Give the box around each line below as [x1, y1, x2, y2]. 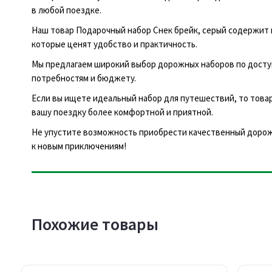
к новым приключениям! [32, 140, 126, 152]
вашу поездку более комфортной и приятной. [32, 106, 213, 118]
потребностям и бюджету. [32, 72, 136, 84]
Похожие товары [32, 212, 158, 235]
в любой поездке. [32, 4, 101, 16]
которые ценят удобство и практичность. [32, 38, 197, 50]
